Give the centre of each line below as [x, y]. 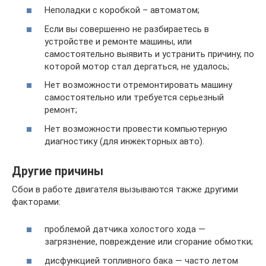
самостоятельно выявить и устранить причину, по [149, 54]
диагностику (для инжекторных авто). [124, 141]
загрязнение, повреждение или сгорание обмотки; [149, 242]
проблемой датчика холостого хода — [125, 229]
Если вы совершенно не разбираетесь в [127, 29]
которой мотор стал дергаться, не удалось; [137, 66]
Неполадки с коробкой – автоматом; [122, 10]
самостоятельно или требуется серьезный [134, 98]
